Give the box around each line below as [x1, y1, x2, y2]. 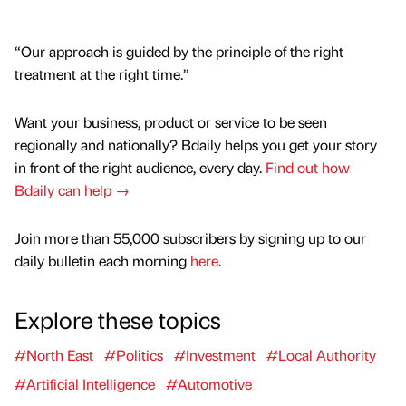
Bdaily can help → [14, 180, 130, 200]
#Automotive [166, 374, 252, 394]
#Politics [104, 345, 163, 365]
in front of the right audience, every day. [14, 158, 266, 178]
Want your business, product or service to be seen [14, 112, 327, 132]
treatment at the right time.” [14, 64, 189, 84]
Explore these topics [14, 304, 221, 335]
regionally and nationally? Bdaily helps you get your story [14, 135, 377, 155]
